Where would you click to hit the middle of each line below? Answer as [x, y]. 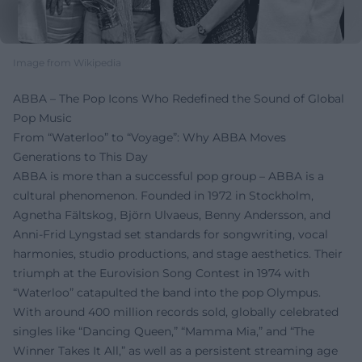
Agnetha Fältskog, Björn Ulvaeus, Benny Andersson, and [172, 215]
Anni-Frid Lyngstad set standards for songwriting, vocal [170, 234]
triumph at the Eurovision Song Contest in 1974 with [161, 273]
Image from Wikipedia [67, 62]
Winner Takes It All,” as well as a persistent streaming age [175, 350]
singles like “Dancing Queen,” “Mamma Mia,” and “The [164, 331]
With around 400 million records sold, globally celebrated [176, 311]
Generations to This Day [80, 156]
